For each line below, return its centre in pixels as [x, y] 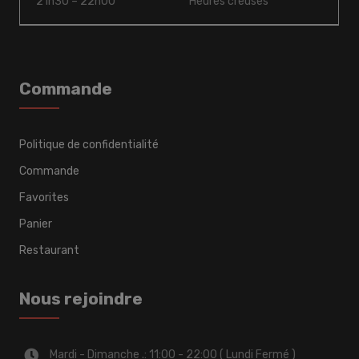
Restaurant [50, 251]
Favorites [44, 198]
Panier [36, 224]
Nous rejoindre [81, 299]
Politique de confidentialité [89, 145]
